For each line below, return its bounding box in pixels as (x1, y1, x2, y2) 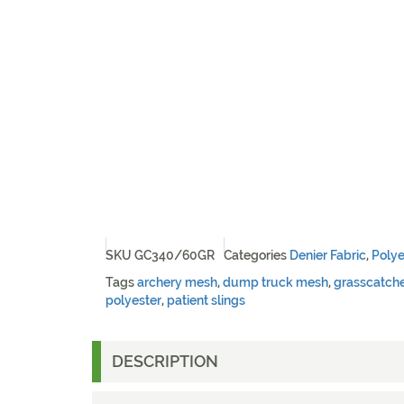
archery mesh (137, 274, 217, 289)
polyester (106, 292, 161, 308)
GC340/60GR (134, 247, 215, 262)
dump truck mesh (223, 274, 328, 289)
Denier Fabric (289, 247, 366, 262)
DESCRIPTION (111, 352, 218, 371)
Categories (224, 247, 287, 262)
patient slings (167, 292, 245, 308)
